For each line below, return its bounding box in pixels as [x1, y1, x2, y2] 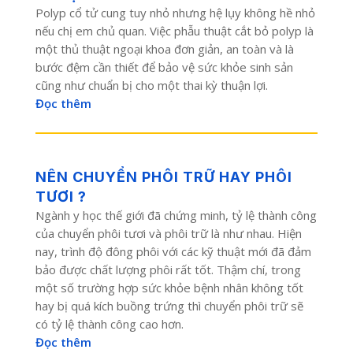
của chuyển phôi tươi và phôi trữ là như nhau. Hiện [35, 225, 302, 241]
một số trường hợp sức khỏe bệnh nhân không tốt [35, 279, 303, 295]
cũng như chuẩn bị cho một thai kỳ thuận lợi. [35, 76, 268, 93]
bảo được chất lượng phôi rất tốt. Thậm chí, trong [35, 261, 301, 277]
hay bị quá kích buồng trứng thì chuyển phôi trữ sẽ [35, 297, 303, 314]
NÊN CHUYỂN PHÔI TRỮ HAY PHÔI [35, 168, 292, 185]
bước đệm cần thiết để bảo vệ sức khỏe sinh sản [35, 58, 293, 75]
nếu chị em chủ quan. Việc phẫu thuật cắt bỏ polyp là [35, 22, 314, 39]
